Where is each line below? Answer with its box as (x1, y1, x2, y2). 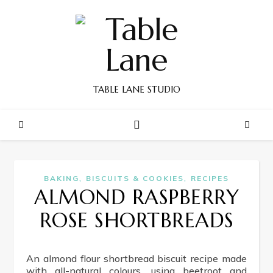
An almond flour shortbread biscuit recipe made (26, 252, 34, 264)
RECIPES (191, 174, 229, 183)
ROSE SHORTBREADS (39, 208, 234, 233)
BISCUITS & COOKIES (86, 174, 184, 183)
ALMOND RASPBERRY (34, 185, 239, 210)
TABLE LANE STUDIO (93, 83, 180, 95)
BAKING (44, 174, 79, 183)
